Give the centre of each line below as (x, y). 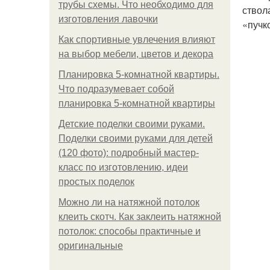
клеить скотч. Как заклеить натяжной (140, 217)
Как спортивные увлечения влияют (137, 39)
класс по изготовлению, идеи (123, 167)
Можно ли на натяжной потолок (129, 202)
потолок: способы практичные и (130, 231)
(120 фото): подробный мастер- (129, 153)
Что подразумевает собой (116, 89)
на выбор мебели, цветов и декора (136, 54)
